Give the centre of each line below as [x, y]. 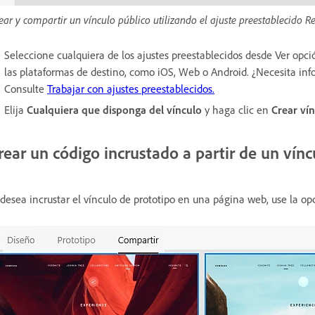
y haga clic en [237, 109]
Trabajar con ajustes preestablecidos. [131, 88]
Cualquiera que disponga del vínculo [114, 109]
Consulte [26, 88]
